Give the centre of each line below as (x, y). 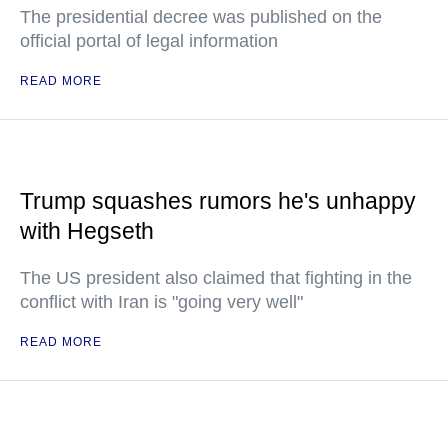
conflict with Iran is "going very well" (161, 302)
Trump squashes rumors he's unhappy (218, 201)
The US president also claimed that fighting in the (216, 278)
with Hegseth (87, 231)
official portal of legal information (149, 41)
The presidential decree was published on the (201, 17)
